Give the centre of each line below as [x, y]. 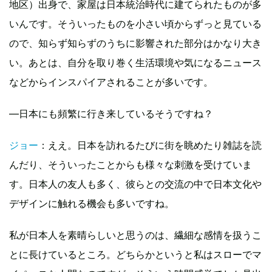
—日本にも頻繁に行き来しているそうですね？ [111, 113]
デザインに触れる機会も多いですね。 [92, 203]
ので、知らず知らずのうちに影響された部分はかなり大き [135, 43]
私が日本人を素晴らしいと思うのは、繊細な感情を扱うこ [135, 235]
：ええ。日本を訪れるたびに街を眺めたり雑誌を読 [150, 145]
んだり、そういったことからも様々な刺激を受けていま [131, 164]
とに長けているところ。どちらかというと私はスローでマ [135, 254]
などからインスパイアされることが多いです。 [111, 82]
